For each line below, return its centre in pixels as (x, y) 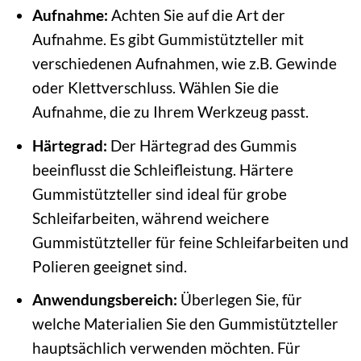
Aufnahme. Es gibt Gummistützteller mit (168, 39)
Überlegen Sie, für (239, 300)
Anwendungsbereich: (104, 300)
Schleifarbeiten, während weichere (150, 218)
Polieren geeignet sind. (109, 266)
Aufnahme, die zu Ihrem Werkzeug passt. (170, 112)
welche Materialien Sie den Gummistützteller (185, 324)
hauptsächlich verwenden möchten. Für (166, 348)
